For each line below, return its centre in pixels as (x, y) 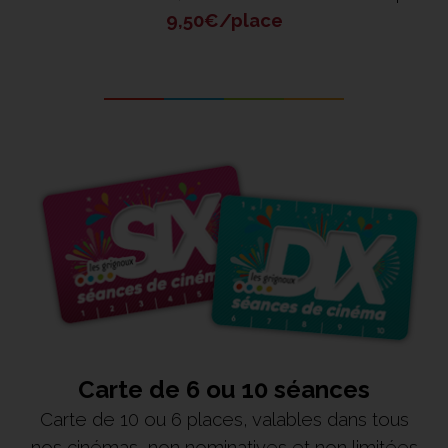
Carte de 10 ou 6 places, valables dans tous (224, 419)
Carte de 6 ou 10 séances (224, 390)
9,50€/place (224, 20)
